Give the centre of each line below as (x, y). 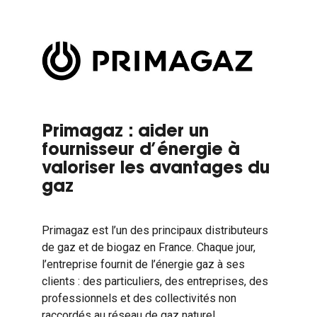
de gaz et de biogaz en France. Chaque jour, (148, 247)
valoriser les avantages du (155, 169)
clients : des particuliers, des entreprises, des (155, 281)
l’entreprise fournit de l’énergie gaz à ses (143, 264)
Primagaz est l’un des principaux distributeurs (155, 230)
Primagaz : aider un (125, 132)
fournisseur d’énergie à (140, 151)
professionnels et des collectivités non (139, 298)
